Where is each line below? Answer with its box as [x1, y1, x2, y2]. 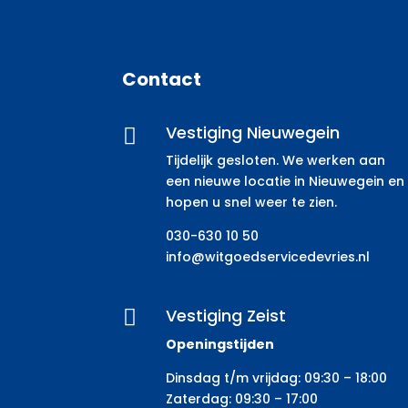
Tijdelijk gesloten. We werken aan [165, 150, 385, 169]
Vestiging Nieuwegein [165, 120, 340, 144]
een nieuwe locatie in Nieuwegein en [165, 171, 404, 190]
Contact [122, 66, 202, 93]
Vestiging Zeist [165, 304, 286, 328]
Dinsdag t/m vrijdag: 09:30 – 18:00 [165, 369, 387, 388]
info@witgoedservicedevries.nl [165, 247, 370, 266]
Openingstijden [165, 335, 274, 354]
